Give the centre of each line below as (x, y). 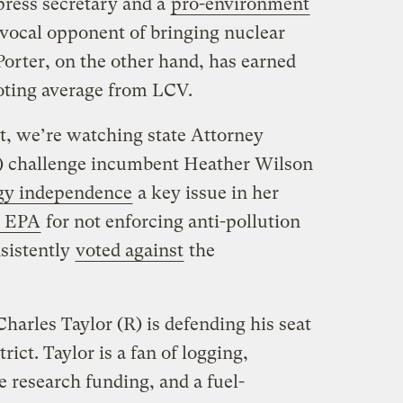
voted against (129, 250)
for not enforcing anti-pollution (170, 221)
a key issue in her (206, 193)
